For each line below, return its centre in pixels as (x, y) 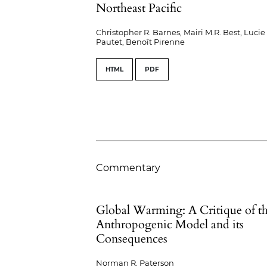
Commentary (128, 168)
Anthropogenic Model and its (170, 225)
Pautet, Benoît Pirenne (141, 42)
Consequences (132, 239)
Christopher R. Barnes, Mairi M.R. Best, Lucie (181, 32)
